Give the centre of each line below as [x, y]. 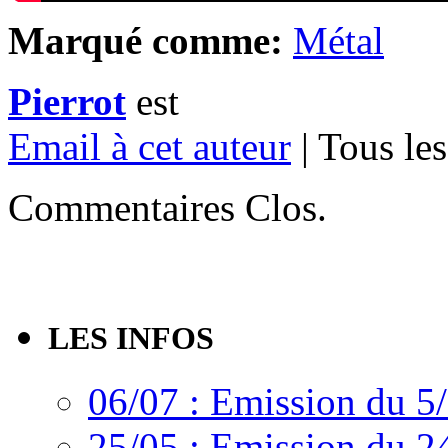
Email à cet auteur [149, 146]
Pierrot [67, 101]
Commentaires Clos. [167, 207]
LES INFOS [131, 337]
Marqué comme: [145, 40]
